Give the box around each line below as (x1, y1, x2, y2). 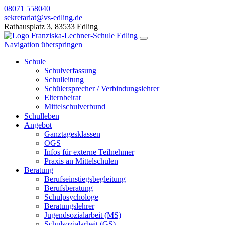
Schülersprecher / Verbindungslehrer (44, 84, 159, 93)
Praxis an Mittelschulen (44, 157, 118, 165)
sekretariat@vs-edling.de (4, 13, 82, 22)
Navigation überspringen (4, 40, 82, 49)
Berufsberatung (44, 184, 93, 192)
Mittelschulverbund (44, 102, 105, 111)
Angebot (24, 121, 52, 129)
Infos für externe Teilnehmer (44, 148, 134, 156)
